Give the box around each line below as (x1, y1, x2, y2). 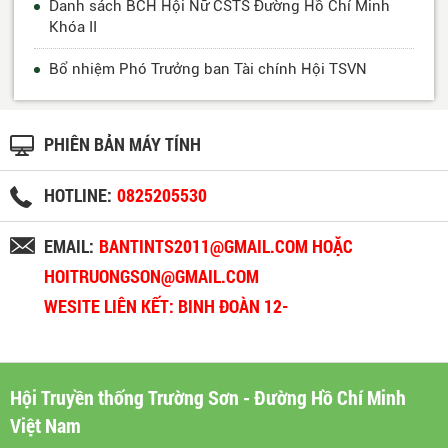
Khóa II (49, 18, 97, 37)
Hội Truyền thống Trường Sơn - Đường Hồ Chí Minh (10, 384, 406, 411)
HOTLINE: (44, 184, 112, 208)
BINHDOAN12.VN (49, 325, 171, 349)
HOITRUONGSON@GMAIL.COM (44, 265, 259, 289)
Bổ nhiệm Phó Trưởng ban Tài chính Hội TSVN (49, 60, 367, 79)
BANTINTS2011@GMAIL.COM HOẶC (99, 235, 353, 259)
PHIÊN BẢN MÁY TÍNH (44, 133, 201, 157)
